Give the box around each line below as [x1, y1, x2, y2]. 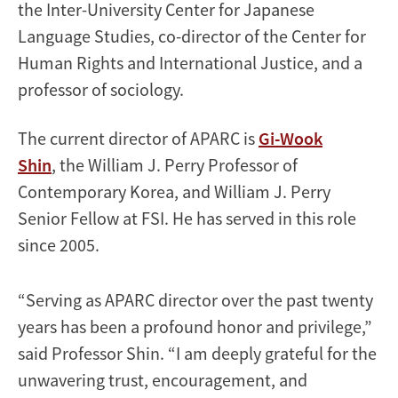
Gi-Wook [259, 126, 322, 149]
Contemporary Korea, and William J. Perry [18, 179, 330, 203]
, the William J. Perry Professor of [52, 153, 298, 176]
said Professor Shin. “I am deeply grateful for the [18, 341, 377, 364]
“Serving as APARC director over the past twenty [18, 288, 373, 311]
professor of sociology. [18, 77, 187, 100]
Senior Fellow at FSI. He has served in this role [18, 206, 356, 229]
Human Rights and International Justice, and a [18, 51, 362, 74]
